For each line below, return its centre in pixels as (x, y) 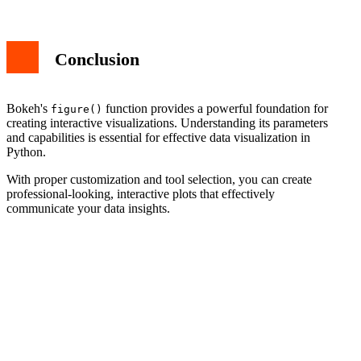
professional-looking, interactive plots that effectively (141, 193)
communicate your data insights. (88, 208)
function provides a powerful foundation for (215, 108)
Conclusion (97, 60)
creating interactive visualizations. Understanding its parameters (167, 122)
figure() (77, 109)
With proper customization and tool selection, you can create (159, 179)
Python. (26, 151)
